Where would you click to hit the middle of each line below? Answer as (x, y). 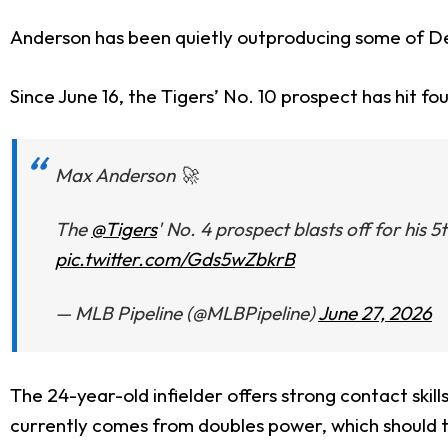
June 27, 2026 (375, 312)
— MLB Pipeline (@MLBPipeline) (186, 312)
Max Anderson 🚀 (126, 175)
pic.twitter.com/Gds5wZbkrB (175, 258)
